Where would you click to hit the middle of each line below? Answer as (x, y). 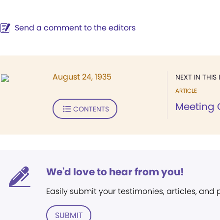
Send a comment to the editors (75, 28)
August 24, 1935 (82, 77)
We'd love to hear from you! (115, 172)
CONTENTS (91, 109)
